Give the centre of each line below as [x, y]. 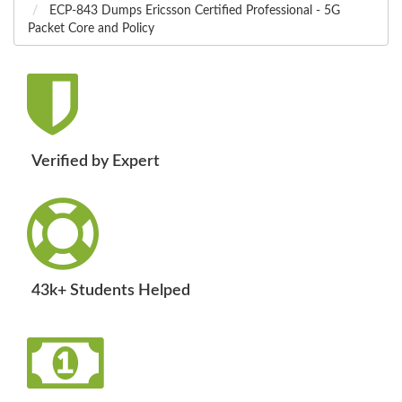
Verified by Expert [96, 162]
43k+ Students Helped [111, 291]
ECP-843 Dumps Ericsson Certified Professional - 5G [193, 11]
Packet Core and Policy [91, 29]
